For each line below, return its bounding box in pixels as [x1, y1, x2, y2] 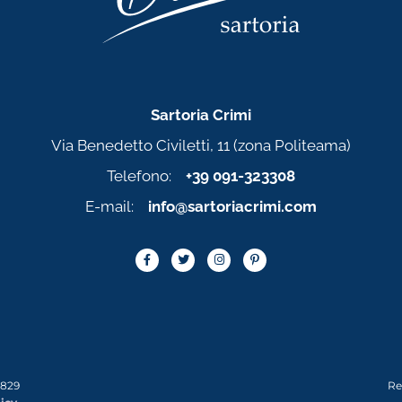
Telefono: [107, 166, 186, 185]
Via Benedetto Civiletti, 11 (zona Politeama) [51, 135, 351, 154]
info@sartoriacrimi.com [148, 197, 317, 215]
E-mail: [85, 197, 148, 215]
